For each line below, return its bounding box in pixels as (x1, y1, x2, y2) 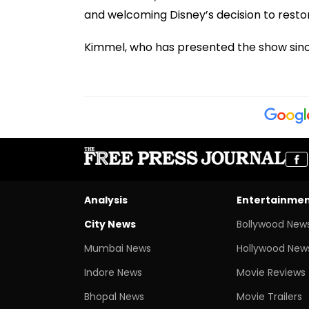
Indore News (84, 265, 142, 279)
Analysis (84, 192, 128, 207)
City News (84, 217, 136, 231)
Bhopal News (84, 289, 144, 303)
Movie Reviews (236, 265, 306, 279)
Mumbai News (84, 241, 151, 255)
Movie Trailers (236, 289, 302, 303)
